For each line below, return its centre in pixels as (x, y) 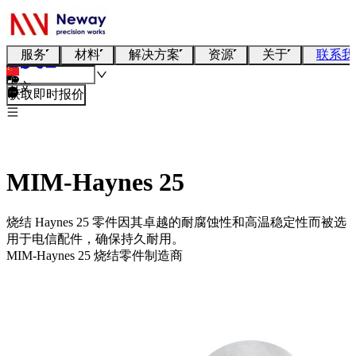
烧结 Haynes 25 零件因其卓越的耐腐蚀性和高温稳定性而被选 (176, 222)
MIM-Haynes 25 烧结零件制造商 (95, 255)
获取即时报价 (46, 94)
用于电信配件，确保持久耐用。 (95, 238)
